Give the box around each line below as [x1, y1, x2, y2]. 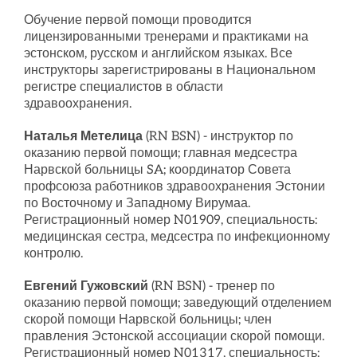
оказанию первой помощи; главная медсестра [23, 146, 297, 161]
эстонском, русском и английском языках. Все [23, 46, 292, 61]
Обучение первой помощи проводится [23, 13, 252, 28]
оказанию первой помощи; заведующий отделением [23, 296, 331, 311]
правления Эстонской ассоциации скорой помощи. [23, 329, 324, 344]
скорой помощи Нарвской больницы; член [23, 312, 272, 328]
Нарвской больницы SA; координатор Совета [23, 163, 291, 178]
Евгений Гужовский [23, 279, 151, 294]
